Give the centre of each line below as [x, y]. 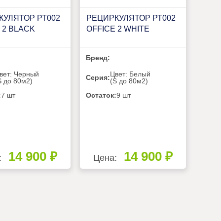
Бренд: [98, 58]
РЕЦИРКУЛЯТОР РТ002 [131, 18]
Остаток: [101, 95]
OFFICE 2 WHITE [118, 29]
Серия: [98, 78]
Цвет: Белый [130, 74]
